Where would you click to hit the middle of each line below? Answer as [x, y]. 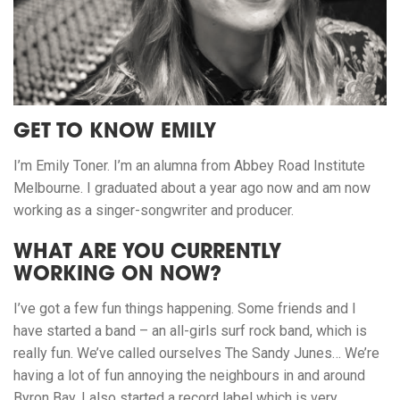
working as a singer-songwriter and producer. [154, 211]
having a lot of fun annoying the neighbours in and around [189, 376]
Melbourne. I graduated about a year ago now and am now [192, 188]
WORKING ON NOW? [117, 276]
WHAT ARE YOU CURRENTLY [147, 254]
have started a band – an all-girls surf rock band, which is [190, 331]
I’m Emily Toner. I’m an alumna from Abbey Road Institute [189, 166]
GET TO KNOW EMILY [115, 133]
